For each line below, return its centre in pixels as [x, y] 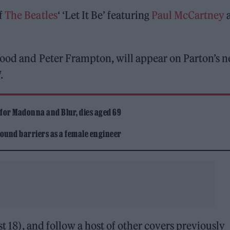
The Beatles [31, 15]
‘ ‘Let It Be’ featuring [104, 15]
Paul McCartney [188, 15]
